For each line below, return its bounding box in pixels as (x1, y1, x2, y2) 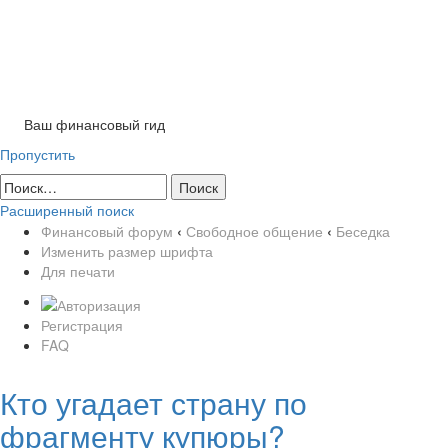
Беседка (336, 221, 390, 241)
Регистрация (41, 314, 123, 335)
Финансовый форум (41, 221, 173, 241)
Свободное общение (186, 221, 323, 241)
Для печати (41, 261, 115, 281)
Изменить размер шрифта (41, 241, 213, 261)
